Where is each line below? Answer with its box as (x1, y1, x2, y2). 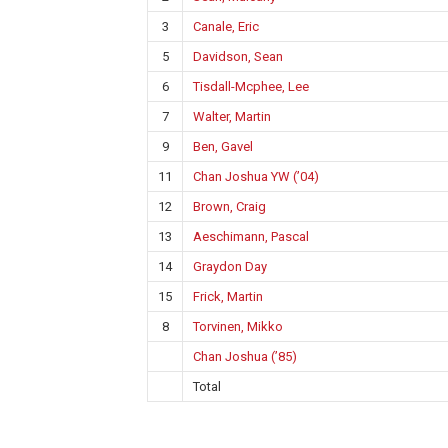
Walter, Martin (193, 109, 271, 124)
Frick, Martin (193, 289, 263, 304)
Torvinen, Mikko (193, 319, 283, 334)
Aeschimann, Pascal (193, 229, 309, 244)
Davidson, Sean (193, 49, 283, 64)
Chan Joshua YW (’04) (193, 169, 319, 184)
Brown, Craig (193, 199, 266, 214)
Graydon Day (193, 259, 267, 274)
